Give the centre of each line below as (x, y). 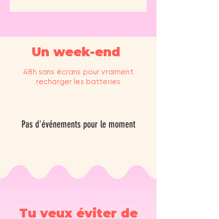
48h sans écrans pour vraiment (78, 72)
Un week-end (76, 52)
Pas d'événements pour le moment (78, 124)
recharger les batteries (78, 82)
